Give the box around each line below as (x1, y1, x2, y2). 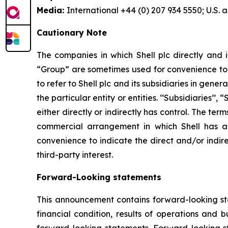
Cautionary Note (37, 27, 107, 38)
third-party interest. (37, 150, 113, 160)
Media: (37, 5, 67, 15)
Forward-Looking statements (37, 172, 161, 182)
